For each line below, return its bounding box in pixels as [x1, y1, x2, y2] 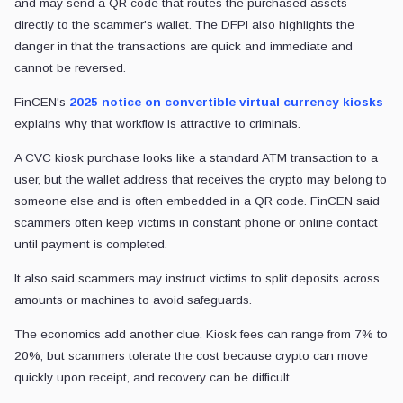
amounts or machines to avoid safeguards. [14, 293, 252, 308]
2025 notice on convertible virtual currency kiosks [69, 95, 383, 110]
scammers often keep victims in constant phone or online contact [14, 216, 378, 230]
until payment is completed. [14, 237, 167, 252]
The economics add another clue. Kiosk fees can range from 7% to [14, 327, 388, 342]
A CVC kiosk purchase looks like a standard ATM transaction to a [14, 151, 378, 166]
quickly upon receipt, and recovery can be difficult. [14, 371, 292, 385]
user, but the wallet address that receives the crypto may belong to [14, 173, 387, 187]
